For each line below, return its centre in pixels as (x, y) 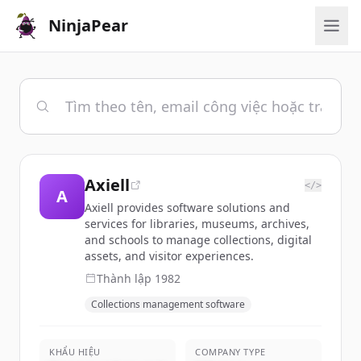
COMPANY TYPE (230, 352)
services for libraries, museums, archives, (197, 224)
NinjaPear (88, 25)
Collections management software (168, 304)
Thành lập (126, 278)
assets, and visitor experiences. (169, 256)
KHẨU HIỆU (75, 352)
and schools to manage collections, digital (198, 240)
